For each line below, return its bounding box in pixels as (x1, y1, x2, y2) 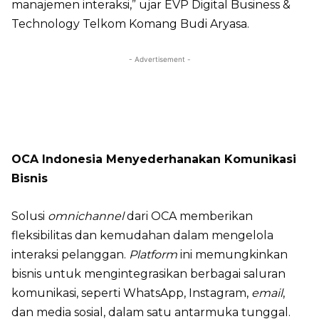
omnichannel (48, 209, 124, 223)
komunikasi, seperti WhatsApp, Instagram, (11, 286, 251, 300)
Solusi (11, 209, 48, 223)
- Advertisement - (128, 54, 191, 63)
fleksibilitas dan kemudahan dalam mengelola (11, 228, 273, 242)
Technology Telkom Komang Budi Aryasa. (11, 16, 249, 31)
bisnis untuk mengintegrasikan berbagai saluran (11, 266, 286, 281)
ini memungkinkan (177, 247, 288, 261)
